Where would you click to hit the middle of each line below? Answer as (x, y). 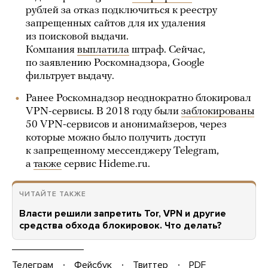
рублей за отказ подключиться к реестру (121, 10)
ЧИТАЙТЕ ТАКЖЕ (53, 194)
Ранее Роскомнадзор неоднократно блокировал (138, 98)
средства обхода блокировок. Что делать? (121, 226)
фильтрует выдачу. (70, 76)
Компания (51, 50)
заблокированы (218, 112)
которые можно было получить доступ (116, 138)
